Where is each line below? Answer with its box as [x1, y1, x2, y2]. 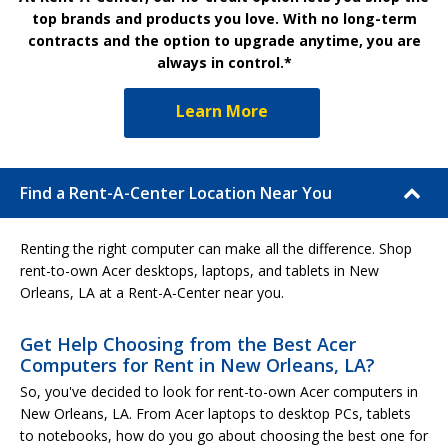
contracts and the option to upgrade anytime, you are [27, 30, 421, 50]
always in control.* [156, 52, 292, 72]
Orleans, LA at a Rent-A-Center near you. [20, 282, 284, 302]
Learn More [176, 99, 268, 122]
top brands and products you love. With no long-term [31, 8, 417, 28]
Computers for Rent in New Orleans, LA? [20, 352, 375, 377]
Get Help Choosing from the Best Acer [20, 331, 356, 356]
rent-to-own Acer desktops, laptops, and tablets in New [20, 260, 379, 280]
